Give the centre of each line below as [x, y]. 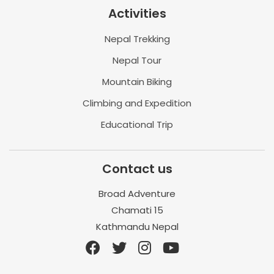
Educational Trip [137, 124]
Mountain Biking [137, 81]
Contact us [137, 168]
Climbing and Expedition [137, 103]
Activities [137, 13]
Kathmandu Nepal [137, 226]
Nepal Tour [137, 60]
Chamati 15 [137, 210]
